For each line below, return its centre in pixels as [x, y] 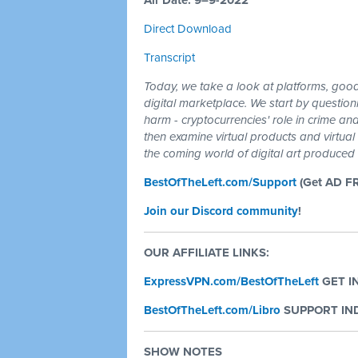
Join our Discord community [221, 211]
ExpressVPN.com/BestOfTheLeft [231, 281]
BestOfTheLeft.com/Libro [212, 310]
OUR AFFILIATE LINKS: [207, 253]
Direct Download [188, 29]
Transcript [169, 58]
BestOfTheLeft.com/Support [220, 182]
